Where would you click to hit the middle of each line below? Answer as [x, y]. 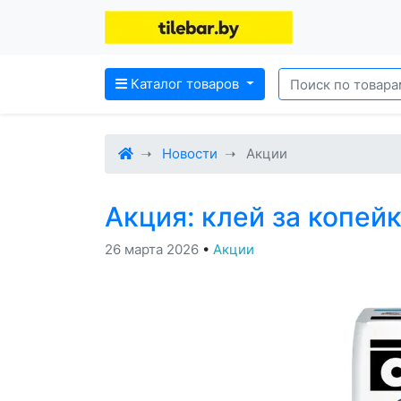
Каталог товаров [185, 84]
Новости [190, 153]
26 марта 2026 [152, 249]
